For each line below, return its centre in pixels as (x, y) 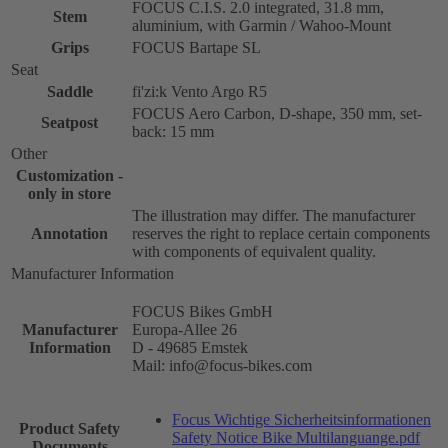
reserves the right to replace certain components (281, 234)
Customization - (69, 176)
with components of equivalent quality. (254, 252)
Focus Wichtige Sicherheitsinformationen (301, 420)
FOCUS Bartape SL (196, 48)
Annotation (69, 234)
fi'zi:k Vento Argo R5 (199, 92)
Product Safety (69, 429)
